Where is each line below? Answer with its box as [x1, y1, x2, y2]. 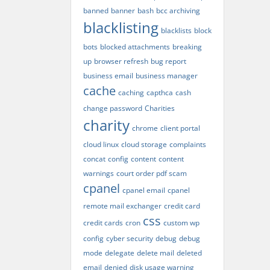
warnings [83, 168, 114, 178]
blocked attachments [100, 42, 170, 52]
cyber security [106, 233, 153, 243]
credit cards [83, 218, 123, 228]
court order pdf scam [116, 168, 187, 178]
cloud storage [121, 139, 167, 149]
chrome [132, 123, 158, 133]
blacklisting [83, 17, 159, 37]
